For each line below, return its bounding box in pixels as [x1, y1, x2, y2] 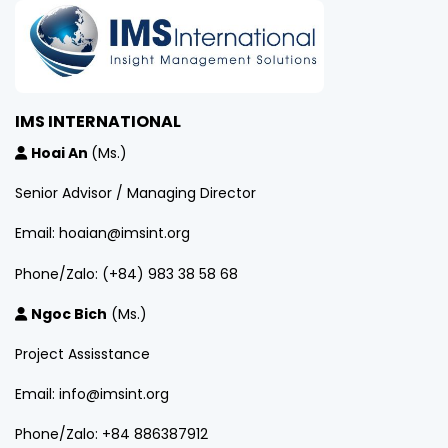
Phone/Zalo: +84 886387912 [15, 424, 208, 445]
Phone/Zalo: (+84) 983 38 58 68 [15, 263, 238, 284]
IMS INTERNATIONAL [15, 109, 181, 133]
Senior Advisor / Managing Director [15, 183, 256, 204]
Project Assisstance [15, 343, 150, 364]
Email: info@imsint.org [15, 384, 169, 405]
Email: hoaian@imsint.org [15, 223, 190, 244]
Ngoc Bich [31, 303, 107, 324]
